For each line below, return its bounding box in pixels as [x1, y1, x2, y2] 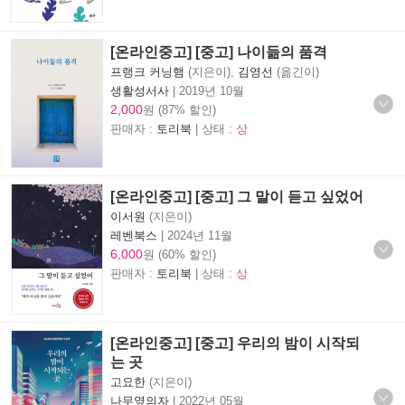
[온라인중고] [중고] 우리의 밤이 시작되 [110, 334, 360, 351]
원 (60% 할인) [143, 247, 216, 261]
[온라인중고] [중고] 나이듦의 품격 [110, 43, 327, 60]
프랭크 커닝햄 [110, 64, 184, 79]
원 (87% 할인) [143, 102, 216, 117]
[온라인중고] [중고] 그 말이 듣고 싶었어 [110, 188, 363, 204]
